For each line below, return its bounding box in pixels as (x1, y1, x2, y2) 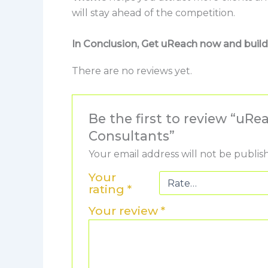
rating (88, 182, 127, 197)
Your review (88, 203, 161, 218)
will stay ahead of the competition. (72, 7, 235, 19)
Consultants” (88, 128, 175, 144)
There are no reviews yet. (72, 65, 192, 77)
